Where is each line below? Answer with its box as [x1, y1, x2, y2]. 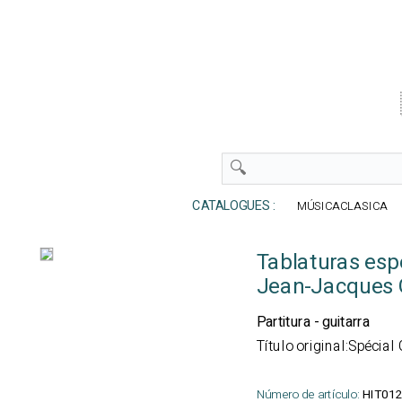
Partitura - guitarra [256, 311, 370, 333]
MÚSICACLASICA [297, 197, 388, 215]
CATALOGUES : [180, 197, 279, 216]
